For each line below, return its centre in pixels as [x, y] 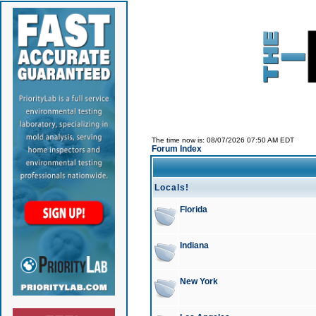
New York [199, 281]
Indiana [194, 245]
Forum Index [176, 149]
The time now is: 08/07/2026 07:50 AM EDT [223, 140]
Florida [193, 209]
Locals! [171, 188]
